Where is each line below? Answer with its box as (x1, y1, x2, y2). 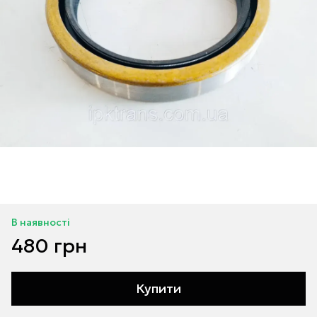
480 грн (11, 234, 87, 258)
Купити (136, 280, 181, 296)
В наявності (11, 216, 70, 229)
